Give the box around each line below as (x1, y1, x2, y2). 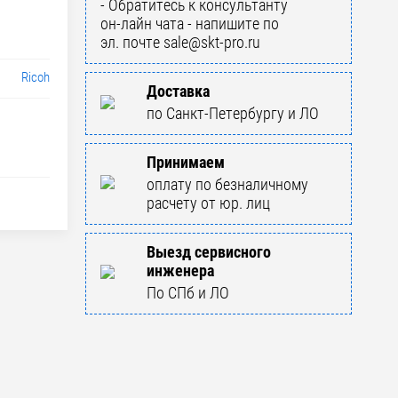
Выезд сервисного (147, 242, 271, 261)
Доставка (147, 81, 210, 100)
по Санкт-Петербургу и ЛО (147, 103, 319, 123)
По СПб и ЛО (147, 283, 229, 302)
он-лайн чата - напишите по (100, 13, 279, 33)
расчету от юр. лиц (147, 193, 270, 212)
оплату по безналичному (147, 174, 308, 194)
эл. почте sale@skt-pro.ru (100, 32, 260, 52)
